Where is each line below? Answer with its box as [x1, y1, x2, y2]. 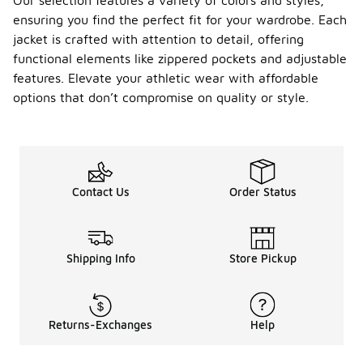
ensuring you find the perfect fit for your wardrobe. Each [13, 12, 347, 27]
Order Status [228, 185, 297, 199]
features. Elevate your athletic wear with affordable [13, 70, 318, 85]
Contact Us [71, 185, 130, 199]
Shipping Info [66, 251, 135, 265]
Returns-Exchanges [49, 318, 152, 331]
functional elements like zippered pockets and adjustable [13, 51, 347, 66]
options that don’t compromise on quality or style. [13, 90, 309, 105]
